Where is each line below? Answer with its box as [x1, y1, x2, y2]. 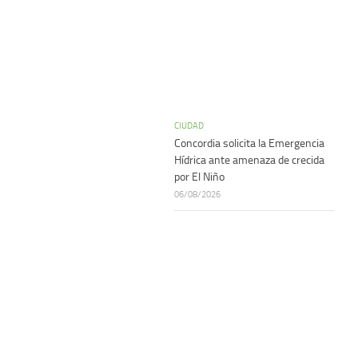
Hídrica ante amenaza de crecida [174, 153, 324, 167]
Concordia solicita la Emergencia [174, 137, 324, 150]
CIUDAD [174, 120, 204, 131]
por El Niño [174, 170, 225, 184]
